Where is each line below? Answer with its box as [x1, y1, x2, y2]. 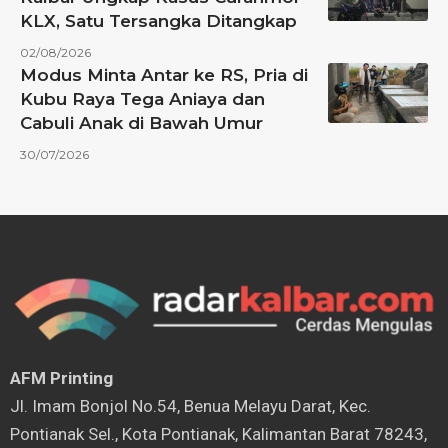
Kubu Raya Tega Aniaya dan [20, 89, 265, 110]
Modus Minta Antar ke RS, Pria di [20, 65, 308, 86]
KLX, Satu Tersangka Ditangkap [20, 11, 297, 32]
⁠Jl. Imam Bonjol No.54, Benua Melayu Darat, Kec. [10, 395, 371, 416]
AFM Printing [10, 367, 113, 388]
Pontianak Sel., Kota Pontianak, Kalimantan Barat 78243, [10, 423, 427, 444]
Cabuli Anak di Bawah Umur [20, 113, 263, 134]
